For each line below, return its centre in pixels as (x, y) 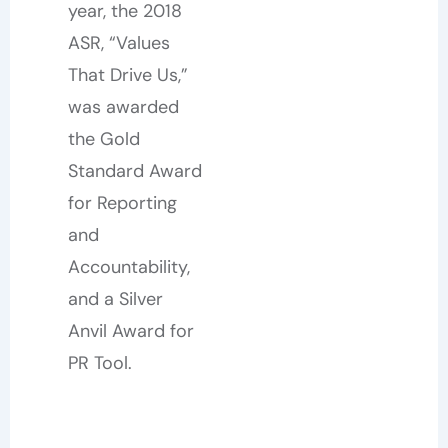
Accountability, (128, 267)
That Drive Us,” (127, 75)
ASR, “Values (118, 43)
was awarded (123, 107)
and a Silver (115, 299)
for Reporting (122, 203)
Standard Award (134, 171)
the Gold (103, 139)
